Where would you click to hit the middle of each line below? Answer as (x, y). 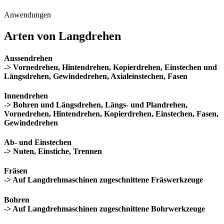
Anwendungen (27, 15)
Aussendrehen (28, 58)
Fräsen (16, 171)
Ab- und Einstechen (38, 142)
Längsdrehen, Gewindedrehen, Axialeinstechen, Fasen (96, 76)
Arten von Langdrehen (62, 36)
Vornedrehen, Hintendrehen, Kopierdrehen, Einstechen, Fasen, (111, 113)
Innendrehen (26, 95)
